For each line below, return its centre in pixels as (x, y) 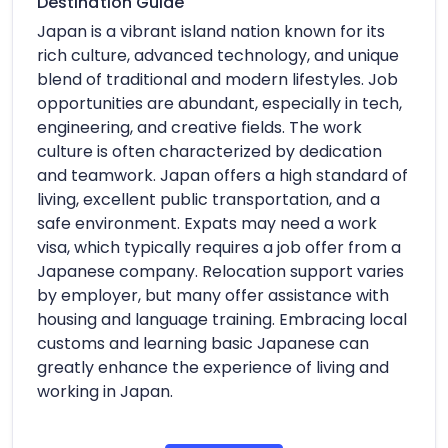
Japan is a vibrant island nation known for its (211, 31)
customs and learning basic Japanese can (203, 343)
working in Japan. (105, 391)
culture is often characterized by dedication (209, 151)
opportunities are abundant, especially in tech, (219, 103)
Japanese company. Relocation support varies (220, 271)
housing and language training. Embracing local (222, 319)
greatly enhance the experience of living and (213, 367)
